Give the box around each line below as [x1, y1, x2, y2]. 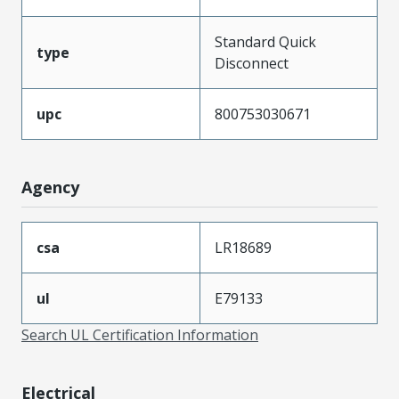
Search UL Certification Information [21, 324, 258, 345]
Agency [21, 175, 79, 198]
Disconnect [215, 53, 289, 73]
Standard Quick [215, 31, 316, 52]
